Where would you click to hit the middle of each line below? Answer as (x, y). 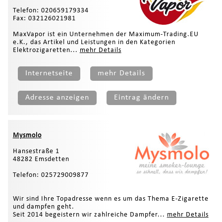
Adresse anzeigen (57, 97)
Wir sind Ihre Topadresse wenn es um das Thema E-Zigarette (111, 199)
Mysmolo (27, 135)
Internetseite (49, 73)
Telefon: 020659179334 (51, 10)
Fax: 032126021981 (44, 18)
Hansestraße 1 (36, 151)
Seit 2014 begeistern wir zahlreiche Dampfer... (90, 215)
